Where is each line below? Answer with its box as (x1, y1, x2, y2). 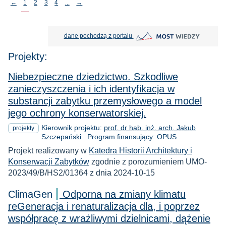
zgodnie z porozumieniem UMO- (89, 157, 207, 166)
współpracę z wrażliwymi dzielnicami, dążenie (8, 212, 210, 224)
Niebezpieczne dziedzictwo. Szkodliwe (8, 71, 178, 82)
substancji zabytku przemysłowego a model (8, 95, 202, 106)
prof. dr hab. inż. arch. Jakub (103, 123, 196, 132)
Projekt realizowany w (8, 146, 89, 155)
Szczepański (41, 132, 81, 141)
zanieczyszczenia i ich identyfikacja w (8, 83, 175, 94)
